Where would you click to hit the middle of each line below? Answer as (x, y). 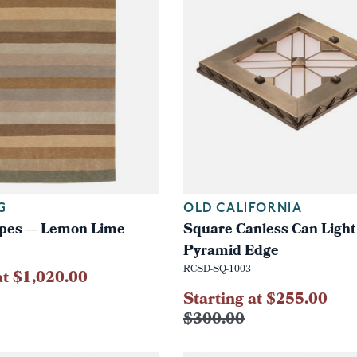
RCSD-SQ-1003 (217, 270)
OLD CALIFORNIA (243, 208)
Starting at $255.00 (255, 300)
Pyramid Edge (231, 252)
